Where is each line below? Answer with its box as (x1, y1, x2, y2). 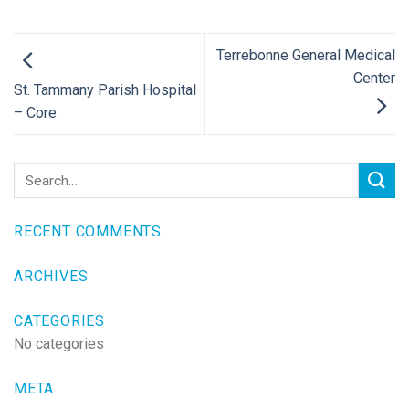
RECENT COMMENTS (14, 223, 162, 241)
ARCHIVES (14, 267, 89, 286)
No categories (14, 335, 104, 353)
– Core (14, 104, 57, 122)
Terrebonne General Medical (216, 47, 395, 65)
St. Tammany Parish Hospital (14, 81, 196, 100)
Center (353, 69, 395, 88)
